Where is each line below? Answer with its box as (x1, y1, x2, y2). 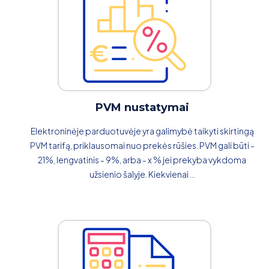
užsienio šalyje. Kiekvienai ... (89, 168, 195, 180)
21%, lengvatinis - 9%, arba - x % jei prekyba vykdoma (38, 154, 246, 165)
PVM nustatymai (95, 100, 189, 114)
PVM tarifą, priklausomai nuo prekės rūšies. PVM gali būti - (29, 139, 255, 151)
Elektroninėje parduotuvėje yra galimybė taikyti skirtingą (30, 125, 254, 136)
